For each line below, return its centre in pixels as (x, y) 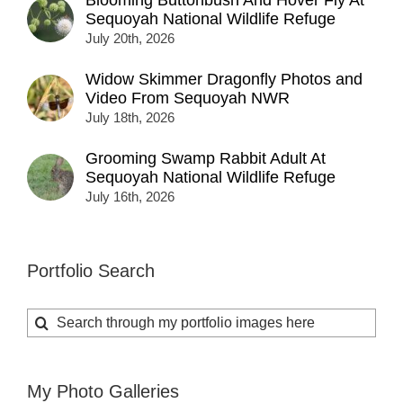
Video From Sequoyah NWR (188, 98)
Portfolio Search (91, 271)
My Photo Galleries (103, 391)
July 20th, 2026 (130, 38)
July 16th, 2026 (130, 197)
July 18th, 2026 (130, 117)
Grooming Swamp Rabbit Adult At (206, 158)
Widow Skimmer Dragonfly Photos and (224, 79)
